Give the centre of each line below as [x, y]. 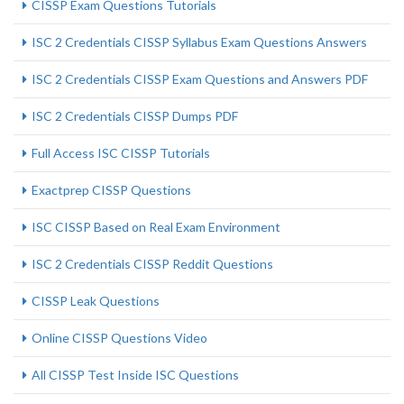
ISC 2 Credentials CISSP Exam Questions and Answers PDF [200, 79]
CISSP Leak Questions [96, 301]
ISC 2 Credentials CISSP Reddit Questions [152, 264]
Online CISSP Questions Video [119, 338]
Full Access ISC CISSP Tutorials [121, 153]
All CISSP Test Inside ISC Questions [135, 375]
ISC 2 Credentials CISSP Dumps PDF [135, 116]
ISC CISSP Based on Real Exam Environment [156, 227]
